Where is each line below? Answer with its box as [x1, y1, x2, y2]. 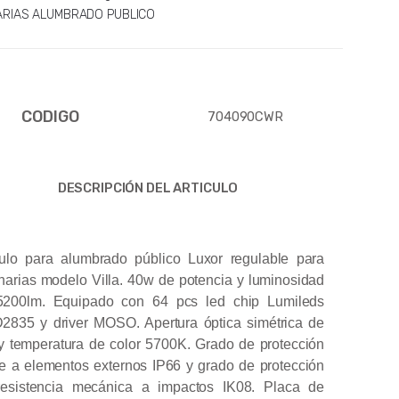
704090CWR [208, 108, 283, 125]
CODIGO [21, 106, 79, 126]
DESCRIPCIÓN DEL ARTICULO [57, 179, 239, 196]
